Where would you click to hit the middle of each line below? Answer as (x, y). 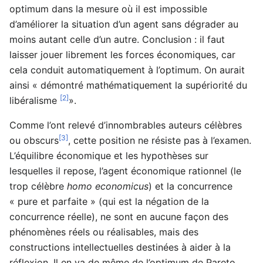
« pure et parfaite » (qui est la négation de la (109, 201)
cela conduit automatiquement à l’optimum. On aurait (127, 70)
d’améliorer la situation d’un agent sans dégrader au (124, 24)
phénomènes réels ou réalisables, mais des (104, 232)
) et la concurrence (190, 186)
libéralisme (35, 100)
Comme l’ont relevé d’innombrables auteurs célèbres (126, 125)
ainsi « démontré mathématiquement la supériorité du (128, 85)
